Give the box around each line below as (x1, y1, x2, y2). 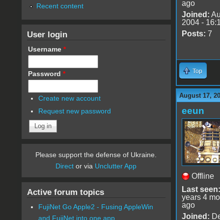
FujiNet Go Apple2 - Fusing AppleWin (38, 203, 154, 211)
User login (27, 29, 67, 39)
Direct (55, 162, 74, 170)
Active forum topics (27, 187, 104, 197)
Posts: (181, 29, 206, 38)
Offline (191, 171, 214, 180)
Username (27, 45, 63, 53)
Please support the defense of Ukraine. (35, 151, 157, 159)
